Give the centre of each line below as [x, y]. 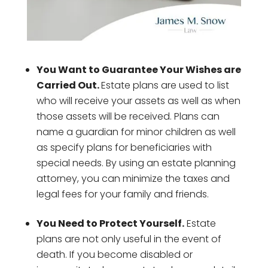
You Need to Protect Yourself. [110, 223]
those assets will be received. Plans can [128, 116]
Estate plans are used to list [165, 85]
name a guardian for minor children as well [136, 132]
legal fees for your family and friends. [122, 194]
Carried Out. [68, 85]
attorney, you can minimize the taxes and [133, 178]
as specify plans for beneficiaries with [124, 147]
